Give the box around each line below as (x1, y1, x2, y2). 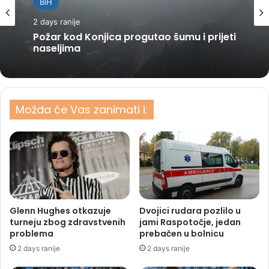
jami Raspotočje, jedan (139, 216, 241, 229)
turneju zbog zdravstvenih (10, 216, 125, 229)
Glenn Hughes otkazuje (10, 205, 111, 217)
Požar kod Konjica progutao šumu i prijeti (33, 30, 236, 44)
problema (10, 228, 53, 240)
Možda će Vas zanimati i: (16, 102, 148, 118)
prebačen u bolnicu (139, 228, 224, 240)
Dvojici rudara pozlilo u (139, 205, 241, 217)
